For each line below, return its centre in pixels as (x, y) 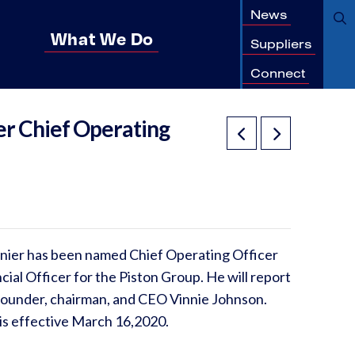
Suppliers (281, 43)
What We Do (102, 38)
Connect (278, 73)
